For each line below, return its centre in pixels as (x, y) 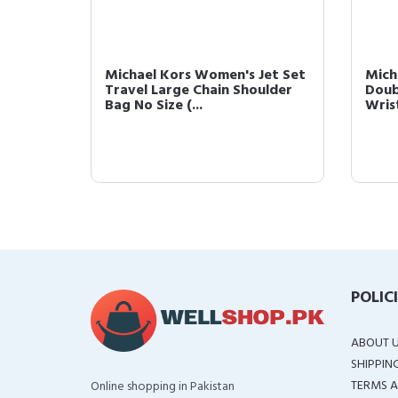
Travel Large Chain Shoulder (199, 91)
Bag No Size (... (154, 106)
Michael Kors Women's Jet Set (205, 76)
